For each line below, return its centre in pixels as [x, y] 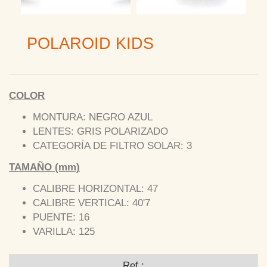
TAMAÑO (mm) [44, 167]
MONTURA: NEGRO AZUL [93, 117]
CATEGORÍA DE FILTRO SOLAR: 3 [112, 145]
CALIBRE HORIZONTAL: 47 [95, 188]
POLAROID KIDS [90, 43]
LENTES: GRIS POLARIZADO [100, 131]
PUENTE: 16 [61, 217]
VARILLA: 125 [64, 231]
